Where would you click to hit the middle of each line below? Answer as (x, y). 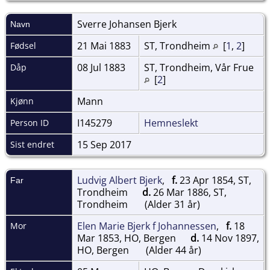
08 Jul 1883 (102, 67)
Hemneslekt (171, 123)
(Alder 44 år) (172, 250)
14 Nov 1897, (229, 238)
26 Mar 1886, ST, (189, 192)
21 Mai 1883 (105, 46)
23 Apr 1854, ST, (214, 180)
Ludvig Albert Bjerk (120, 180)
